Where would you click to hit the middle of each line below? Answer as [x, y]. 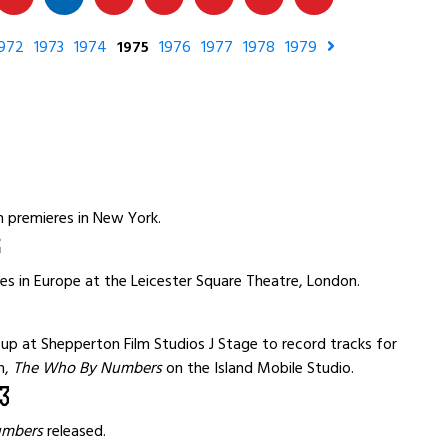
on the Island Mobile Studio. [260, 368]
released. [74, 431]
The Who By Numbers [89, 368]
